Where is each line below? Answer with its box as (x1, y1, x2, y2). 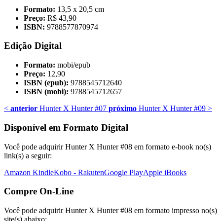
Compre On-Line (4, 186, 74, 197)
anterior (10, 104, 37, 113)
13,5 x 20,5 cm (57, 4, 104, 13)
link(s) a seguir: (4, 151, 52, 160)
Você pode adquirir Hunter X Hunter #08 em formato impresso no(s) (4, 206, 217, 215)
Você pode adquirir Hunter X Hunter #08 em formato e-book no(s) (4, 142, 211, 151)
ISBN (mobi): (24, 87, 69, 96)
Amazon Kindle (4, 168, 54, 177)
